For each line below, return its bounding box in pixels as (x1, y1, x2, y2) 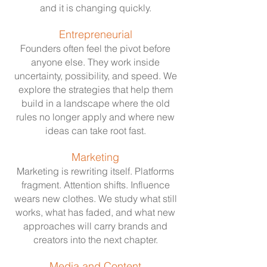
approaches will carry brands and (23, 220, 167, 232)
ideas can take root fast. (45, 125, 146, 136)
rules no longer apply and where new (16, 111, 175, 123)
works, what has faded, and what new (15, 206, 175, 218)
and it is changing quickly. (39, 2, 151, 14)
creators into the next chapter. (33, 234, 158, 246)
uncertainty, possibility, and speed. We (14, 70, 177, 82)
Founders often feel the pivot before (20, 42, 170, 54)
